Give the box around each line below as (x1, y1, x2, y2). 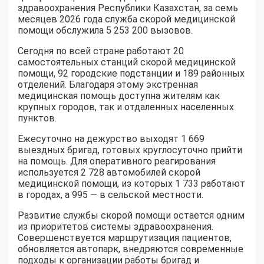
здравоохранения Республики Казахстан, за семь (18, 2, 238, 14)
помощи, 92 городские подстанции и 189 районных (18, 67, 245, 79)
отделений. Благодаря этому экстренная (18, 78, 198, 90)
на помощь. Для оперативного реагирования (18, 155, 216, 167)
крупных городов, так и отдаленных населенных (18, 101, 234, 113)
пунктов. (18, 112, 57, 124)
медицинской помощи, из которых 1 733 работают (18, 177, 245, 189)
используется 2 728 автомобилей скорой (18, 166, 200, 178)
